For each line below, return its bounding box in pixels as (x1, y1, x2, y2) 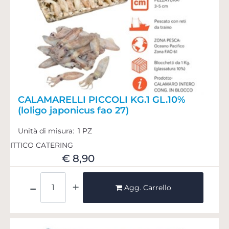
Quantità (98, 172, 130, 181)
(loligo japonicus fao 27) (18, 104, 129, 116)
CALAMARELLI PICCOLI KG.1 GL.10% (18, 94, 185, 105)
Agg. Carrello (124, 182, 171, 192)
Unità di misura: (18, 126, 76, 135)
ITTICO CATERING (10, 140, 73, 150)
